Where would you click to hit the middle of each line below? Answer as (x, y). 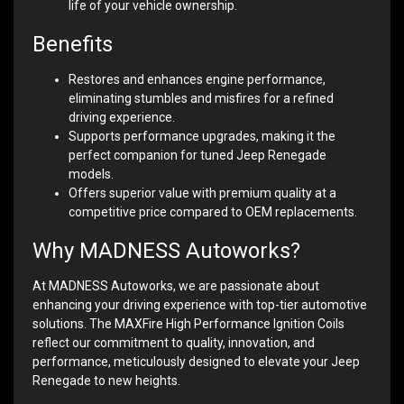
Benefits (73, 45)
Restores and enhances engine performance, (197, 80)
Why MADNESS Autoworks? (166, 251)
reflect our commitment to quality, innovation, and (174, 343)
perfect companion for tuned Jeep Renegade (197, 156)
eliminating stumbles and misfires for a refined (201, 99)
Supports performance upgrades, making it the (202, 137)
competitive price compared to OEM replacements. (213, 212)
